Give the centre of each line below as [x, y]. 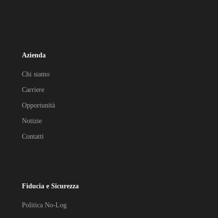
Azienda [34, 55]
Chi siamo [36, 74]
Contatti [33, 136]
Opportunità [39, 105]
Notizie [32, 121]
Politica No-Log [45, 205]
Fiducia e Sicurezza [51, 186]
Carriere [33, 90]
